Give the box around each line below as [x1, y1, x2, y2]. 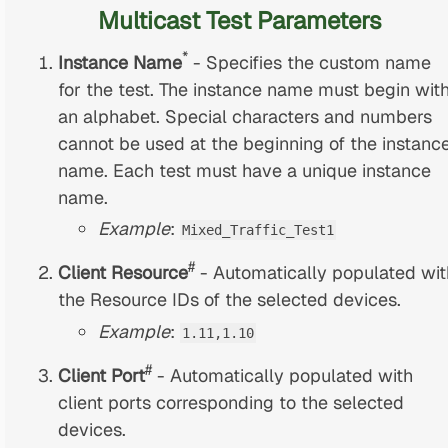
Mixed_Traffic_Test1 [182, 222, 335, 239]
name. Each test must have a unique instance [58, 158, 432, 182]
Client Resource [58, 261, 189, 285]
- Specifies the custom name [188, 50, 432, 74]
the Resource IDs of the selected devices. [58, 288, 402, 312]
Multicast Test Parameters [98, 4, 383, 36]
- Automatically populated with [152, 363, 414, 387]
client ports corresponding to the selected [58, 390, 405, 414]
